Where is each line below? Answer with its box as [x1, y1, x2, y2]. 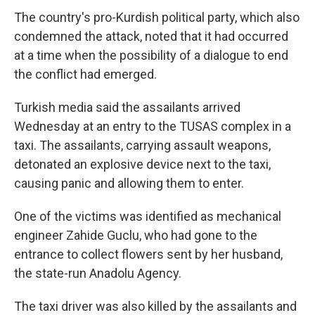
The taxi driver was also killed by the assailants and [14, 299, 297, 314]
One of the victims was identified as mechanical [14, 209, 281, 224]
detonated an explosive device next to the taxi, [14, 157, 271, 172]
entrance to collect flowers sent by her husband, [14, 247, 283, 262]
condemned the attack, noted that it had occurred [14, 29, 288, 44]
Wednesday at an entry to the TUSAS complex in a [14, 119, 291, 134]
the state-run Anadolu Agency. [14, 266, 181, 281]
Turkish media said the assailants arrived [14, 100, 240, 115]
